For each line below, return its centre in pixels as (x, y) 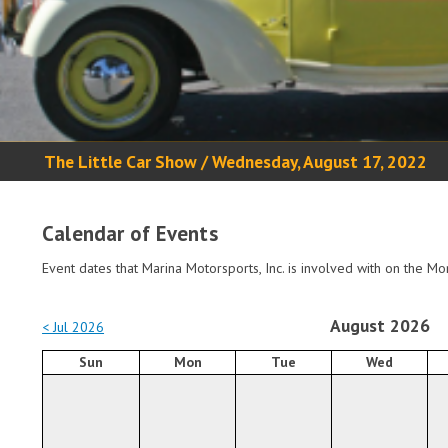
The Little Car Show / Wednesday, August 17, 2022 (235, 161)
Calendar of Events (130, 233)
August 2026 (380, 325)
